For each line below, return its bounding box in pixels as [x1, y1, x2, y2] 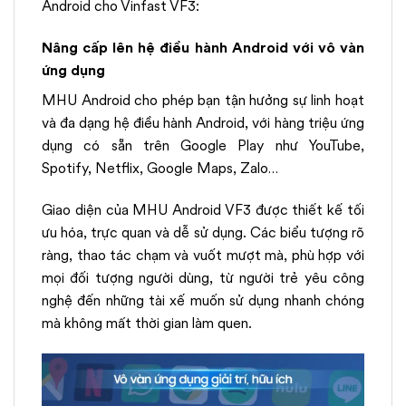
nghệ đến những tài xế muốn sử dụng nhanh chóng [42, 290, 364, 311]
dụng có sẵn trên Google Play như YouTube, [42, 135, 364, 157]
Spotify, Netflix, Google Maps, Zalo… [42, 158, 278, 179]
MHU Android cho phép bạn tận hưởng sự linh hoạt [42, 90, 364, 111]
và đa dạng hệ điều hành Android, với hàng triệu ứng [42, 112, 364, 134]
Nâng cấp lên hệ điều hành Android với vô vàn [42, 37, 364, 59]
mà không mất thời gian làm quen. [42, 313, 252, 333]
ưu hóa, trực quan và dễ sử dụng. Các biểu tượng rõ [42, 222, 364, 243]
